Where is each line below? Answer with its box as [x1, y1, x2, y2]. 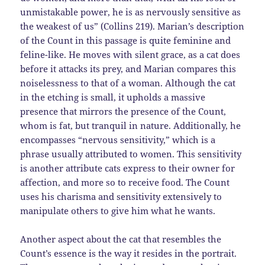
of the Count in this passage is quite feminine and [20, 34, 231, 47]
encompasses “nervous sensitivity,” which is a [20, 134, 216, 146]
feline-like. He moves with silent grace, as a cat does [20, 49, 241, 61]
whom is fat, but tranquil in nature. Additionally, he [20, 119, 241, 132]
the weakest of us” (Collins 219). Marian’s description [20, 20, 245, 33]
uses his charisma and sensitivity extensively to [20, 190, 222, 203]
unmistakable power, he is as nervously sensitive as [20, 6, 241, 18]
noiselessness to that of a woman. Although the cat [20, 77, 236, 89]
